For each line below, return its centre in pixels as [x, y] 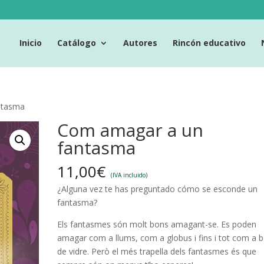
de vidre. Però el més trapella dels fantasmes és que [157, 251]
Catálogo [77, 42]
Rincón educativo [209, 42]
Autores [140, 42]
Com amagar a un [131, 130]
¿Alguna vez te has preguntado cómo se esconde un [158, 189]
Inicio [31, 42]
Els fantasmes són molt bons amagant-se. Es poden [157, 224]
